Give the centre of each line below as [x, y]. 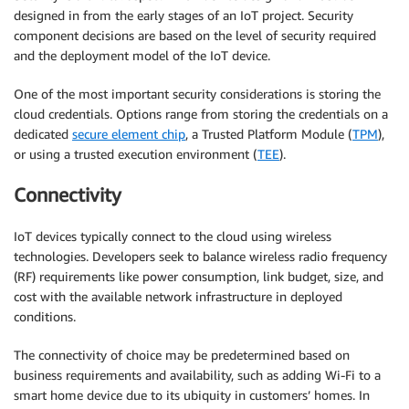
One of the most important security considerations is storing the [197, 93]
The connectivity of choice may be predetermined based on [182, 354]
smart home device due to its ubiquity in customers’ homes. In [192, 394]
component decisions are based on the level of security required [195, 35]
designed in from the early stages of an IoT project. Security [184, 15]
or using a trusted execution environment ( [136, 153]
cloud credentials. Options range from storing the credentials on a [201, 113]
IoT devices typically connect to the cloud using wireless [173, 236]
